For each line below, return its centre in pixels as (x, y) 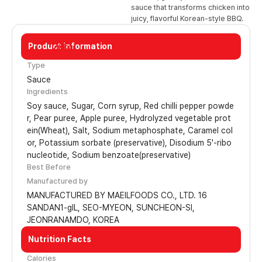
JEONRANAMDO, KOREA (73, 220)
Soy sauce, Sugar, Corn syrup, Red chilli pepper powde (130, 106)
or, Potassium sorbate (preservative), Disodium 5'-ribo (129, 143)
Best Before (49, 167)
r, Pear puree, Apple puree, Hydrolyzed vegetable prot (129, 118)
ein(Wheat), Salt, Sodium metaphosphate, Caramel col (130, 130)
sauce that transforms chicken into (190, 7)
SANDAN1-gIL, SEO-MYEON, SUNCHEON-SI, (111, 208)
